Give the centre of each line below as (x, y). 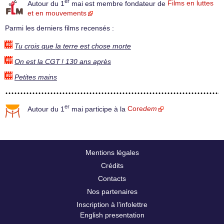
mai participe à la (98, 109)
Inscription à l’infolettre (112, 204)
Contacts (112, 178)
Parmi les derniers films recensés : (59, 28)
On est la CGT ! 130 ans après (63, 61)
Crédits (112, 165)
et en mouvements (57, 13)
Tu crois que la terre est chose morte (73, 46)
